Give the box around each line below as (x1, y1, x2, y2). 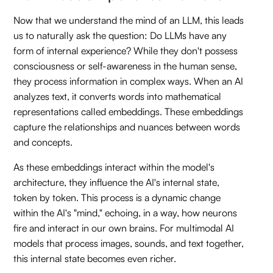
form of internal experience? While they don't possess (13, 44, 238, 57)
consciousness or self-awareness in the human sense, (13, 60, 238, 72)
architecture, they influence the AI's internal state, (13, 176, 220, 188)
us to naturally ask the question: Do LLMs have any (13, 29, 227, 41)
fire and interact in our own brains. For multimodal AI (13, 222, 235, 234)
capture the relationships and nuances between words (13, 121, 241, 133)
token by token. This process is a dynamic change (13, 191, 221, 204)
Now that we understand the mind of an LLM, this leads (13, 14, 244, 26)
